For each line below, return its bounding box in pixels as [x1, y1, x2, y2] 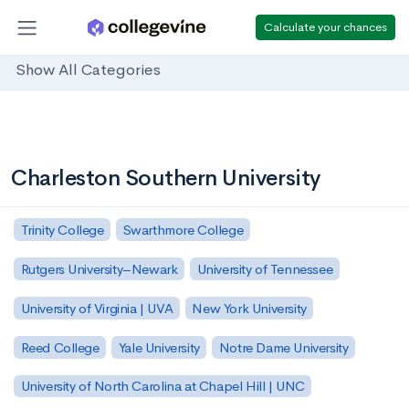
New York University [192, 299, 307, 317]
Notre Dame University [218, 338, 349, 356]
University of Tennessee [196, 259, 333, 278]
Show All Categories [16, 60, 161, 80]
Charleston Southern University [11, 164, 320, 192]
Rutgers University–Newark [20, 259, 178, 278]
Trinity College [20, 220, 104, 238]
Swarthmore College [122, 220, 244, 238]
